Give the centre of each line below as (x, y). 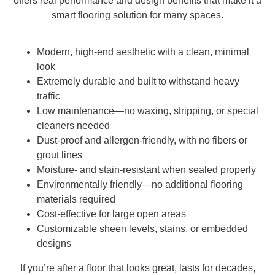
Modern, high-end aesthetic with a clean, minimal (143, 52)
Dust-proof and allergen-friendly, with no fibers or (142, 140)
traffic (48, 96)
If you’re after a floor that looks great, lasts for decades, (137, 268)
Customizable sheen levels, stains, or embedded (142, 228)
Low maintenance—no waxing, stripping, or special (148, 110)
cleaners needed (73, 125)
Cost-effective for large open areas (111, 214)
